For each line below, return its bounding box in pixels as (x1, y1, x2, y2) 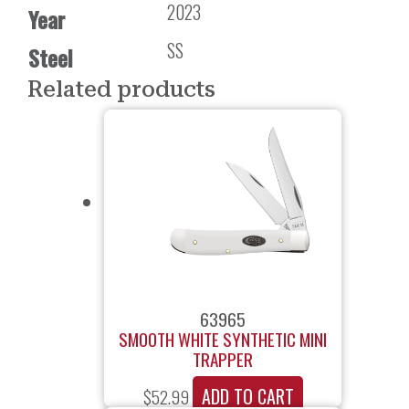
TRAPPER (193, 346, 253, 372)
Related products (27, 77, 215, 102)
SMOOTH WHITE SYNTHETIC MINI (119, 326, 327, 351)
